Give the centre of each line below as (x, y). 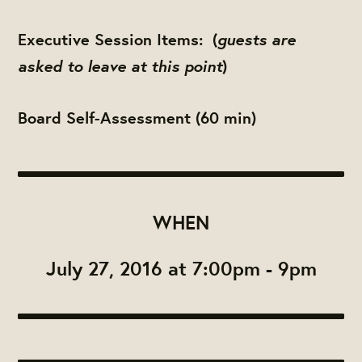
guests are (257, 38)
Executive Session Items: (116, 39)
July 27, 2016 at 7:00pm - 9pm (181, 269)
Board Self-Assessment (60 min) (137, 118)
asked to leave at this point (120, 65)
